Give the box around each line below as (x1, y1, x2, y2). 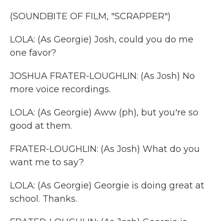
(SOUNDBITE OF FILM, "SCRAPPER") (10, 11, 171, 22)
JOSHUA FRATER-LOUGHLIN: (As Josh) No (10, 71, 195, 81)
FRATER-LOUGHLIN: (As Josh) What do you (10, 144, 200, 154)
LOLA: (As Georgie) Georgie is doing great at (10, 180, 204, 191)
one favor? (10, 47, 56, 58)
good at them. (10, 120, 72, 131)
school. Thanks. (10, 193, 77, 204)
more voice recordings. (10, 84, 110, 95)
